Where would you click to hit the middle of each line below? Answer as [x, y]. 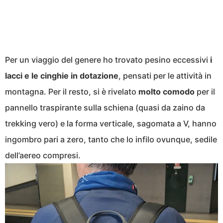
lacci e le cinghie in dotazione [62, 76]
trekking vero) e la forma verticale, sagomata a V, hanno [111, 124]
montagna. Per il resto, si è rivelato [72, 92]
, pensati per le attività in [165, 76]
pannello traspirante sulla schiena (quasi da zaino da [105, 108]
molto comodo [167, 92]
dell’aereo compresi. [43, 156]
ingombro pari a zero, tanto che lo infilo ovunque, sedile [111, 140]
